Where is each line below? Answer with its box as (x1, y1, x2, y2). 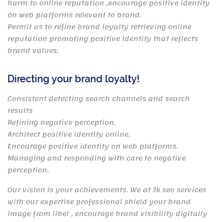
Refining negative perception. (7, 116, 116, 129)
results (7, 105, 33, 117)
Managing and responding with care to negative (7, 152, 186, 165)
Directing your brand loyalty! (7, 73, 140, 85)
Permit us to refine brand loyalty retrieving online (7, 21, 191, 33)
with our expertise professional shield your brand (7, 196, 191, 208)
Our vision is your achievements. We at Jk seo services (7, 184, 206, 196)
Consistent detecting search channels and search (7, 93, 190, 105)
